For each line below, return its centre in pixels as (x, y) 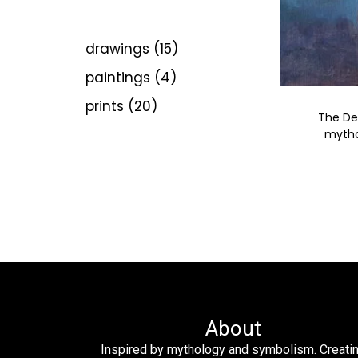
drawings (117, 48)
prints (105, 106)
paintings (118, 77)
